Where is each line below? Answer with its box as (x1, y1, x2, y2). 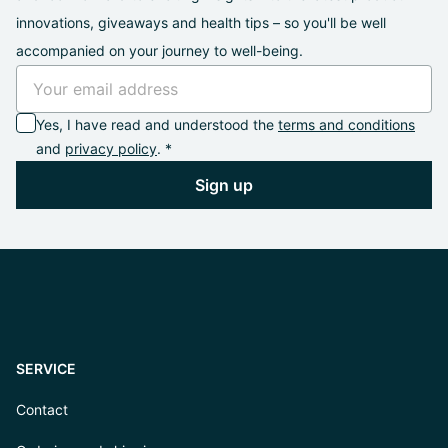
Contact (16, 401, 68, 418)
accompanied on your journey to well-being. (16, 42, 303, 59)
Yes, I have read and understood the (36, 116, 278, 133)
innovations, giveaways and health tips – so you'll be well (16, 14, 386, 31)
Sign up (195, 175, 253, 195)
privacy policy (65, 140, 157, 157)
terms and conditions (278, 116, 415, 133)
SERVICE (16, 360, 76, 377)
